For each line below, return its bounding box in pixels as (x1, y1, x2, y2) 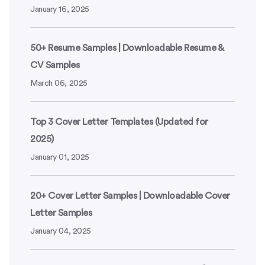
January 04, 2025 (30, 227, 91, 235)
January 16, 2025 (30, 5, 89, 14)
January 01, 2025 (30, 153, 89, 161)
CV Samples (30, 60, 82, 70)
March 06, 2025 (30, 79, 88, 88)
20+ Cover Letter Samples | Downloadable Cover (30, 190, 230, 201)
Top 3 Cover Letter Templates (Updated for (30, 117, 208, 127)
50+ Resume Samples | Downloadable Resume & (30, 43, 223, 53)
